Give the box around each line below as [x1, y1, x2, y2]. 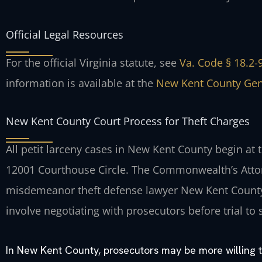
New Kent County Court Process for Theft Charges [6, 114, 250, 129]
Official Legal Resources [6, 27, 123, 42]
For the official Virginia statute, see [6, 55, 180, 70]
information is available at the [6, 75, 156, 90]
